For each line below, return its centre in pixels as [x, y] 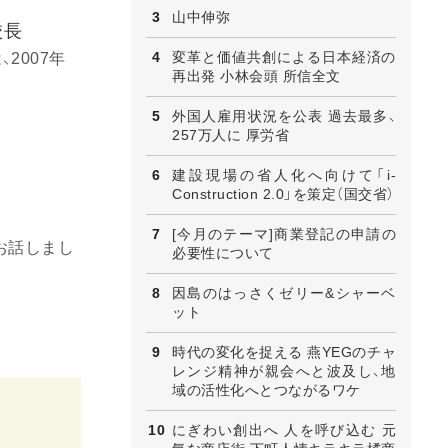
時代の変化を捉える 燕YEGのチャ [284, 351]
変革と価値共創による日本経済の [284, 56]
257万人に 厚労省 [230, 134]
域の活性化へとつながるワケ [266, 389]
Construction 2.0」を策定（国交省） [283, 193]
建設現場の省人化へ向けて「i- [284, 174]
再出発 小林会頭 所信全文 [256, 75]
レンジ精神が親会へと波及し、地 [284, 370]
